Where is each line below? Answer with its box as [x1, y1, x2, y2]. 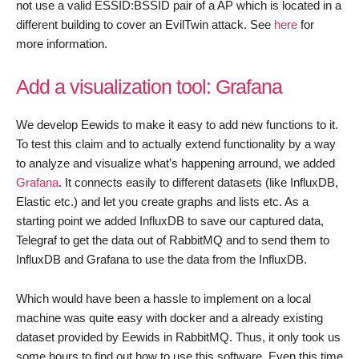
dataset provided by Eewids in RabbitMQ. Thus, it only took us [16, 330, 341, 345]
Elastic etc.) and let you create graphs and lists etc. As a [16, 195, 309, 209]
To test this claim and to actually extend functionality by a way [16, 137, 336, 151]
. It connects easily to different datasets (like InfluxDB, [58, 175, 338, 190]
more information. [16, 37, 107, 51]
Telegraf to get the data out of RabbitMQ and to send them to [16, 233, 329, 248]
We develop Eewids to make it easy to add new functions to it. [16, 118, 338, 132]
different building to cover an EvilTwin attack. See [16, 18, 274, 32]
